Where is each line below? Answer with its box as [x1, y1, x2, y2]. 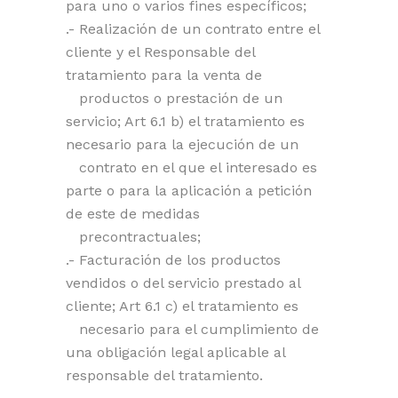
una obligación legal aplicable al [66, 344, 285, 361]
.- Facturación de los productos [66, 251, 281, 268]
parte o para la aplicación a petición [66, 182, 312, 199]
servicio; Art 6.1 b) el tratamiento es [66, 113, 305, 130]
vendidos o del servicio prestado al [66, 275, 300, 291]
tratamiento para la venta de [66, 67, 271, 84]
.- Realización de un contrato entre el [66, 20, 320, 37]
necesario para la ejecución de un [66, 136, 307, 153]
